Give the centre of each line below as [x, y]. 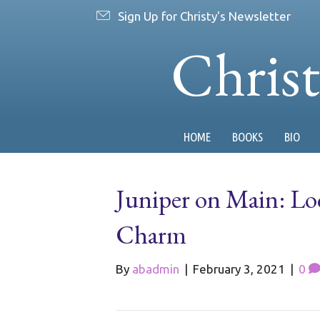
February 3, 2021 [239, 269]
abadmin [156, 269]
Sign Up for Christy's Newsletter [204, 16]
